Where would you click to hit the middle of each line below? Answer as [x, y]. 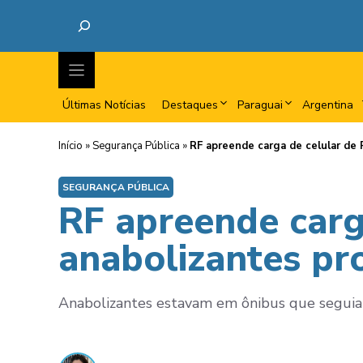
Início [70, 146]
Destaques [190, 105]
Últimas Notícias [104, 105]
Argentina [328, 105]
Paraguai [260, 105]
